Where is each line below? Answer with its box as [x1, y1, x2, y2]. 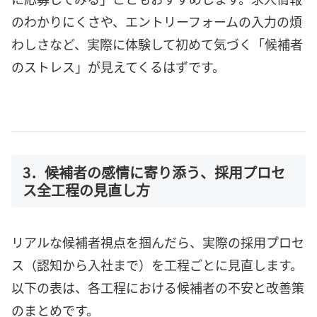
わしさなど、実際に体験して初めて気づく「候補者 [11, 35, 303, 53]
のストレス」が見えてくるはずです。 [11, 57, 225, 76]
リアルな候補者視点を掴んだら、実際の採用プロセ [11, 232, 304, 251]
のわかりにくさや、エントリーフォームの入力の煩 [11, 12, 302, 30]
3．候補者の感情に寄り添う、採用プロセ [23, 162, 285, 183]
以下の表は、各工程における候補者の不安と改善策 [11, 277, 304, 296]
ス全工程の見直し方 [23, 180, 150, 201]
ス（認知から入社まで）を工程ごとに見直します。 [11, 255, 303, 274]
